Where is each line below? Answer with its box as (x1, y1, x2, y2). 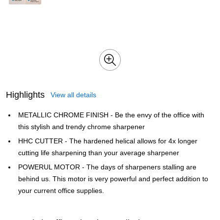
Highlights (6, 90, 45, 100)
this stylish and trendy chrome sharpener (18, 123, 145, 131)
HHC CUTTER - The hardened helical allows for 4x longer (18, 137, 197, 145)
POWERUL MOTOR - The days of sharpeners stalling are (18, 163, 196, 171)
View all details (51, 91, 96, 99)
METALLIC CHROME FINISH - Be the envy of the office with (18, 111, 204, 119)
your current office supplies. (18, 187, 104, 194)
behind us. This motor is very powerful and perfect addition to (18, 175, 208, 183)
